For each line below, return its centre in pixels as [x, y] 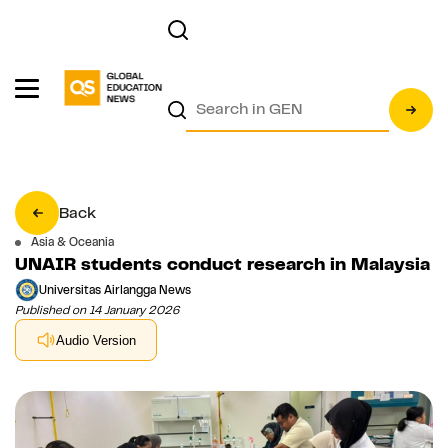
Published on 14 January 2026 [97, 310]
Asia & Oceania [72, 242]
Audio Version [96, 340]
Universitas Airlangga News [115, 289]
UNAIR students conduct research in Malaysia [222, 264]
